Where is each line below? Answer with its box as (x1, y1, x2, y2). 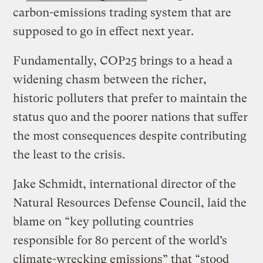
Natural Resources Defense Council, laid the (13, 196, 247, 210)
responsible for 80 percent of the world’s (13, 234, 228, 248)
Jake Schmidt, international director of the (13, 177, 237, 191)
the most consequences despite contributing (13, 129, 247, 143)
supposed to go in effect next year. (13, 25, 194, 39)
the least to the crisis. (13, 148, 126, 162)
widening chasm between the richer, (13, 73, 207, 87)
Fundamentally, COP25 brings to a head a (13, 54, 233, 68)
